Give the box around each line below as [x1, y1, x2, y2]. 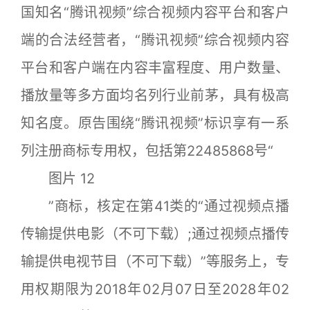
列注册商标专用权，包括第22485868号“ [21, 142, 273, 159]
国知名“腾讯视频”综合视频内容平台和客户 [21, 3, 289, 21]
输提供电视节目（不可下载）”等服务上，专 [21, 253, 289, 270]
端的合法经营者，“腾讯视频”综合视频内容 [21, 31, 289, 48]
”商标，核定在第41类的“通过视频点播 [21, 197, 289, 215]
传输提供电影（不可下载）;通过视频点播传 [21, 225, 289, 242]
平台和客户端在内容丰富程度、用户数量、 [21, 59, 289, 76]
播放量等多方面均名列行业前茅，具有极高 [21, 86, 289, 104]
